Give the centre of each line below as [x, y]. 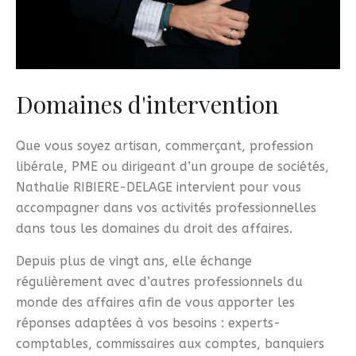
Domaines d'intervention [147, 104]
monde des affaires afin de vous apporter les [155, 302]
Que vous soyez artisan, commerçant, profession [164, 146]
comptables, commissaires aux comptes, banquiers [170, 343]
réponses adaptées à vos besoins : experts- [148, 323]
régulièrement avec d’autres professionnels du [159, 281]
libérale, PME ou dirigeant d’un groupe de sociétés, [172, 167]
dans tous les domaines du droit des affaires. [154, 229]
